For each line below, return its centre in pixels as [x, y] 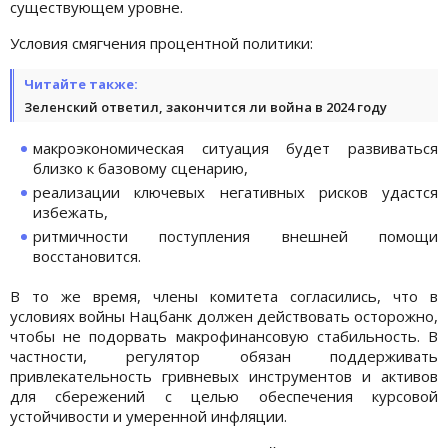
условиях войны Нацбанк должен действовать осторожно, [224, 315]
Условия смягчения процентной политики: [161, 42]
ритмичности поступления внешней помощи [235, 235]
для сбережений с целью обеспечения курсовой [224, 395]
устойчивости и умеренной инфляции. [148, 415]
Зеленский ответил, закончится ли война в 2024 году [205, 106]
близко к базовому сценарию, [140, 167]
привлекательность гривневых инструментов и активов [224, 375]
